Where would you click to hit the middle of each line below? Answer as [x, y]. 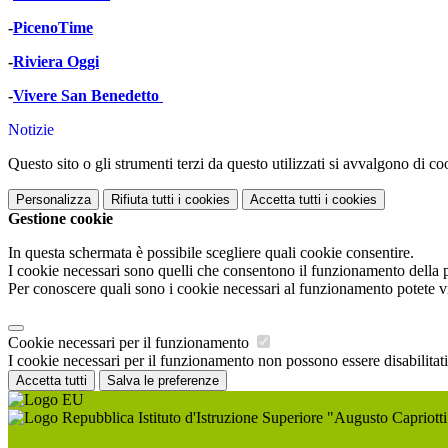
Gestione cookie [60, 219]
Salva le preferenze [163, 381]
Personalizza [53, 200]
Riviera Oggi [56, 62]
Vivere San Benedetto [88, 96]
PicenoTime [53, 28]
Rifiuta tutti [142, 200]
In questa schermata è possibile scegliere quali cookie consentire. [211, 253]
